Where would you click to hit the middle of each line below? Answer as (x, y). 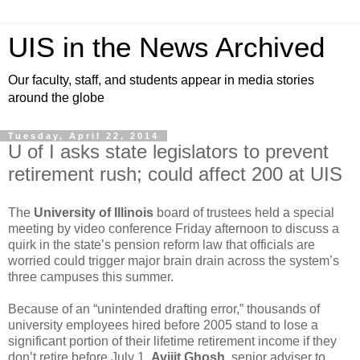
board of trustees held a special (245, 212)
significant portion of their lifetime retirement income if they (172, 341)
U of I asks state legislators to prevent (168, 151)
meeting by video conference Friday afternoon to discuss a (174, 228)
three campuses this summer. (91, 276)
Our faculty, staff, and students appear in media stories (161, 80)
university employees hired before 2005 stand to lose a (163, 325)
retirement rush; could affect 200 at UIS (175, 174)
